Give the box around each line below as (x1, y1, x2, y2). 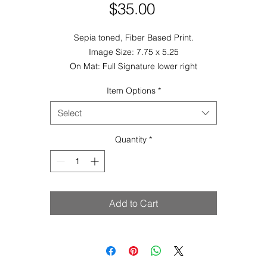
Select (58, 107, 82, 119)
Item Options (106, 85, 156, 96)
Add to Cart (109, 197, 158, 209)
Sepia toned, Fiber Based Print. (73, 32, 194, 43)
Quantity (115, 134, 147, 145)
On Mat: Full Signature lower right (70, 61, 197, 72)
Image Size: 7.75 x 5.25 (88, 46, 179, 57)
